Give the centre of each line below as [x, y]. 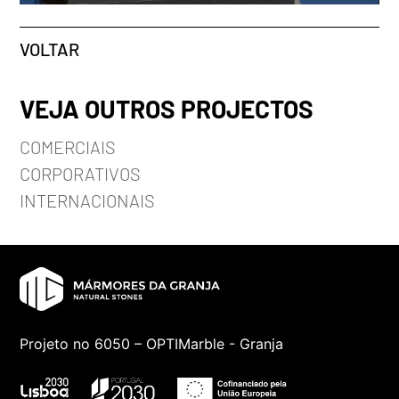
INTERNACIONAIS [88, 200]
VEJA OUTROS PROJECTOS [167, 109]
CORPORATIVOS [81, 174]
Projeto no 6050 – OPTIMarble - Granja [152, 344]
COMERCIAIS [68, 147]
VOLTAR [50, 49]
